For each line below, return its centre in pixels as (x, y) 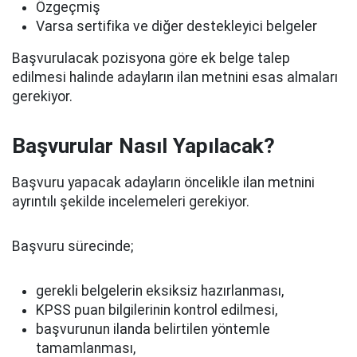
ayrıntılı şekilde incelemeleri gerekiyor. (131, 202)
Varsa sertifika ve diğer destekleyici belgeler (177, 26)
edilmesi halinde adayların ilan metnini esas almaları (175, 77)
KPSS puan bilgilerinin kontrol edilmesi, (157, 310)
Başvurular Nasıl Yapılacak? (143, 146)
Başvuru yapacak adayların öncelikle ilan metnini (163, 182)
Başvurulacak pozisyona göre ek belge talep (151, 58)
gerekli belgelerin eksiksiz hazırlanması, (160, 291)
